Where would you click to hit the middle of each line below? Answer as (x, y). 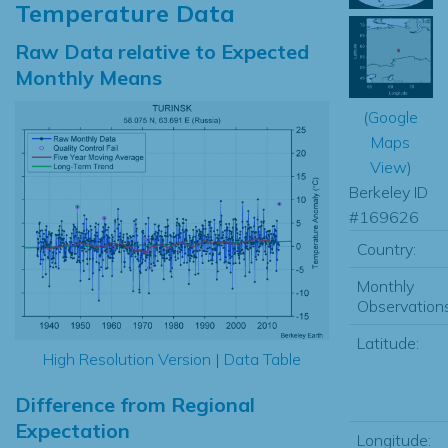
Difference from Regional (135, 405)
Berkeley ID (388, 191)
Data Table (262, 359)
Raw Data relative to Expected (162, 51)
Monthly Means (88, 77)
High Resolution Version (126, 359)
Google (393, 116)
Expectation (72, 431)
